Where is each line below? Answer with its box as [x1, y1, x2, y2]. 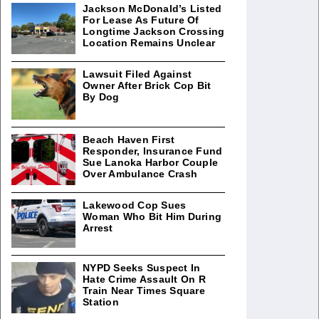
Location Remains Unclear [83, 37, 215, 48]
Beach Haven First [83, 134, 175, 145]
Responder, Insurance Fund [83, 145, 223, 157]
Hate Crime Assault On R [83, 273, 206, 285]
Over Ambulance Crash [83, 168, 197, 179]
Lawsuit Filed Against [83, 68, 192, 80]
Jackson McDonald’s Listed [83, 3, 222, 14]
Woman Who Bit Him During [83, 211, 221, 222]
